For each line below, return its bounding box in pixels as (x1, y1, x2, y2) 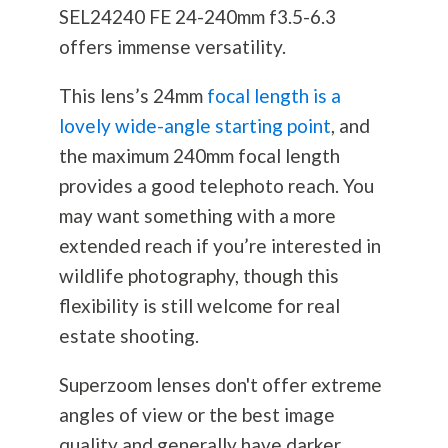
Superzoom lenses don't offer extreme (58, 373, 382, 397)
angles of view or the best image (58, 403, 335, 427)
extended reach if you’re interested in (58, 234, 381, 258)
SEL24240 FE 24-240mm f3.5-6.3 (58, 5, 336, 29)
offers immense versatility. (58, 35, 286, 59)
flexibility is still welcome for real (58, 294, 340, 318)
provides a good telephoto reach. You (58, 174, 374, 198)
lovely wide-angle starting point (58, 114, 331, 138)
